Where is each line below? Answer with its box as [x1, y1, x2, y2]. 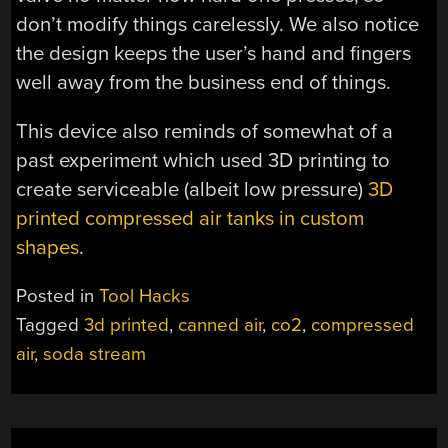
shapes [16, 235, 80, 260]
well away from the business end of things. [16, 69, 392, 95]
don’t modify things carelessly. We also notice [16, 11, 420, 37]
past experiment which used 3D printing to [16, 148, 391, 173]
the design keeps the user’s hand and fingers [16, 40, 412, 66]
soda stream [43, 343, 147, 366]
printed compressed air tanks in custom [16, 206, 365, 231]
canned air [178, 314, 263, 337]
